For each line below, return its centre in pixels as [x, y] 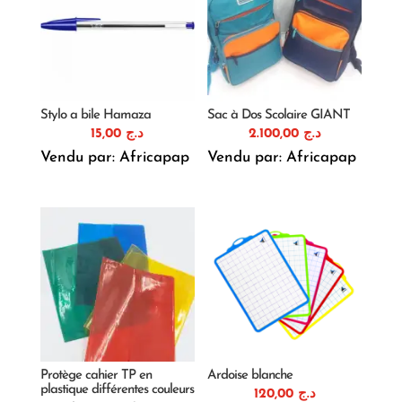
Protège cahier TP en [96, 375]
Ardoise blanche [250, 375]
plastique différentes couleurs [117, 389]
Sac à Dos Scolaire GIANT [279, 115]
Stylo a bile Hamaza [95, 115]
